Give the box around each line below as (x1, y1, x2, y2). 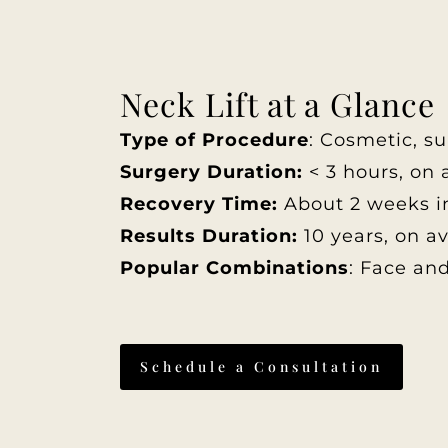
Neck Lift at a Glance (120, 82, 435, 126)
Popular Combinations (120, 257, 349, 280)
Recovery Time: (120, 193, 278, 216)
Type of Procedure (120, 129, 309, 152)
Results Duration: (120, 225, 298, 248)
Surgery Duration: (120, 161, 303, 184)
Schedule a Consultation (140, 357, 383, 377)
